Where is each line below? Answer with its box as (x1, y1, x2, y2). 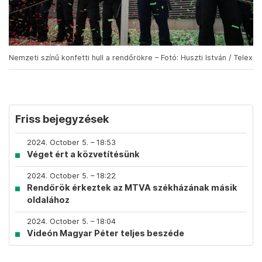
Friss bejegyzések (15, 113, 109, 126)
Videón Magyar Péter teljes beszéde (27, 228, 184, 239)
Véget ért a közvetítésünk (27, 149, 140, 160)
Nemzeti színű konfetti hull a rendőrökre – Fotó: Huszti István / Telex (9, 53, 253, 63)
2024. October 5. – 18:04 (27, 217, 116, 226)
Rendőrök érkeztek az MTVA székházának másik (27, 182, 237, 193)
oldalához (27, 195, 70, 205)
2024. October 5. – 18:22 (27, 171, 116, 181)
